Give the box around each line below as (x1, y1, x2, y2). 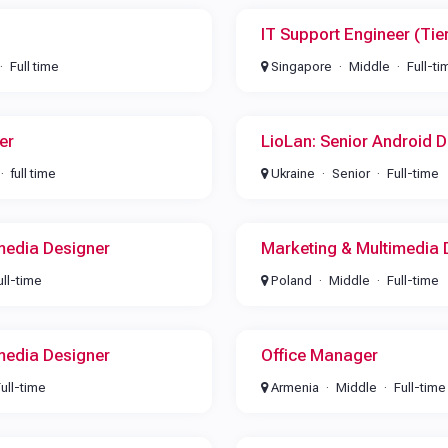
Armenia (267, 380, 319, 395)
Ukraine (267, 166, 315, 181)
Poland (267, 273, 312, 288)
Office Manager (260, 345, 378, 365)
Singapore (267, 59, 332, 74)
